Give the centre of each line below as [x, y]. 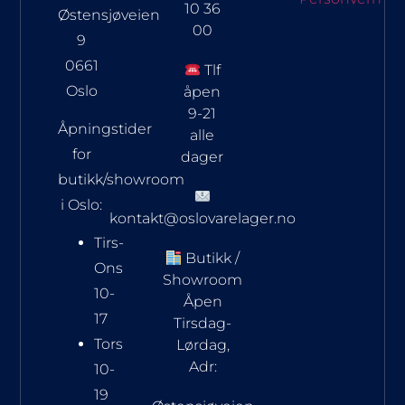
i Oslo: [82, 205]
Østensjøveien [108, 14]
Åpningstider [104, 129]
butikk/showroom [121, 180]
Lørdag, [202, 345]
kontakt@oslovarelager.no [202, 219]
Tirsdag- [202, 324]
